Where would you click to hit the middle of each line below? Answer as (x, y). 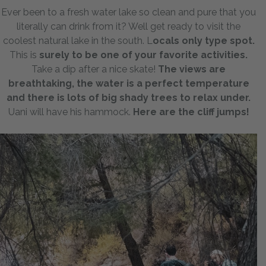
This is (24, 55)
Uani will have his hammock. (70, 112)
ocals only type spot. (203, 40)
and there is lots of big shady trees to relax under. (129, 97)
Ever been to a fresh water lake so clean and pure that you (129, 12)
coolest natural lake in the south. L (77, 40)
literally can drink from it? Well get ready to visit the (129, 26)
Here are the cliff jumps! (191, 112)
